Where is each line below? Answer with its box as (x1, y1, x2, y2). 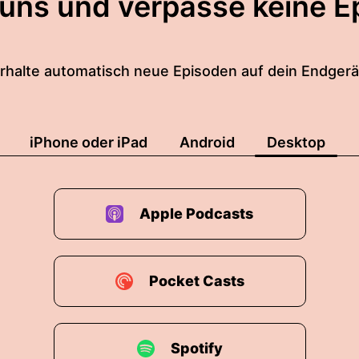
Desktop (267, 134, 325, 151)
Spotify (170, 340, 223, 357)
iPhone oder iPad (30, 134, 147, 151)
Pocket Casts (148, 272, 244, 289)
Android (179, 134, 235, 151)
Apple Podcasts (139, 205, 253, 222)
